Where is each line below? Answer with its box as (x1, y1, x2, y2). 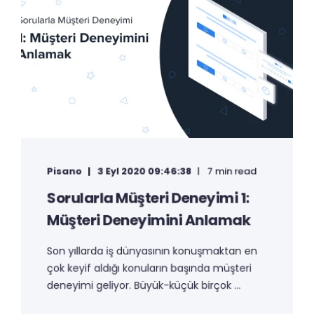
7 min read (207, 164, 257, 178)
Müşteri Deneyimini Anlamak (46, 210, 250, 231)
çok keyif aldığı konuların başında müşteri (46, 261, 252, 275)
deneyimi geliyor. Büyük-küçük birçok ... (46, 278, 241, 292)
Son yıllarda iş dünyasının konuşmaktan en (46, 243, 257, 258)
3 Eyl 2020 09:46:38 (97, 164, 192, 178)
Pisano (46, 164, 82, 178)
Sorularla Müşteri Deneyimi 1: (46, 187, 250, 208)
